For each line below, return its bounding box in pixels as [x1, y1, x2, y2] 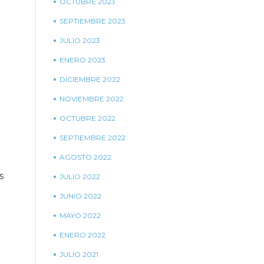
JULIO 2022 [60, 172, 100, 181]
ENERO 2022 [60, 230, 105, 239]
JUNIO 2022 [60, 192, 101, 200]
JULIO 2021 [60, 250, 98, 259]
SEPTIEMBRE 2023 [60, 16, 126, 25]
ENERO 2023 [60, 55, 105, 64]
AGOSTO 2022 [60, 153, 111, 161]
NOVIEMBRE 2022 [60, 94, 124, 103]
